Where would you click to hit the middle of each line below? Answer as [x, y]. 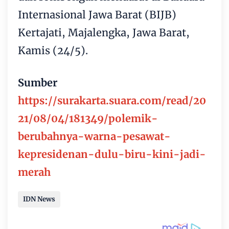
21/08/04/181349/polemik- [88, 118]
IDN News [39, 199]
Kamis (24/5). [53, 50]
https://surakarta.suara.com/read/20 [112, 100]
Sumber [38, 82]
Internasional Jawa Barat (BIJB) [97, 14]
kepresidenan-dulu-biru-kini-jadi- [112, 154]
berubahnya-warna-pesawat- [94, 136]
